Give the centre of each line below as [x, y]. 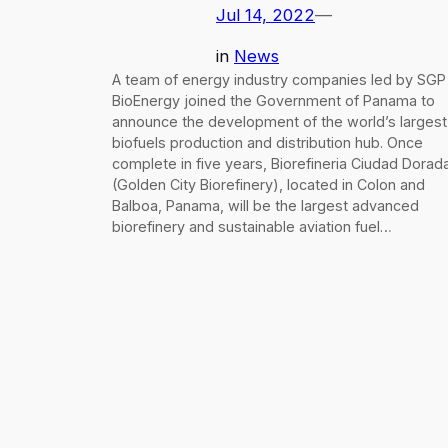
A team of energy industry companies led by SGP [279, 80]
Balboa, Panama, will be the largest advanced [265, 206]
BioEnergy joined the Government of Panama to [273, 101]
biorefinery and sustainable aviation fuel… [252, 227]
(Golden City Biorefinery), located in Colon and [268, 185]
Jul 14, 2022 [265, 14]
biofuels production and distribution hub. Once [267, 143]
